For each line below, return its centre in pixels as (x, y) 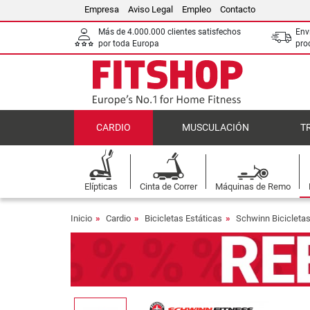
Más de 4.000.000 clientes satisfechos (170, 31)
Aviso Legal (151, 9)
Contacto (238, 9)
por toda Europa (129, 43)
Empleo (197, 9)
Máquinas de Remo (253, 186)
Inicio (81, 218)
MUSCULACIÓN (216, 128)
